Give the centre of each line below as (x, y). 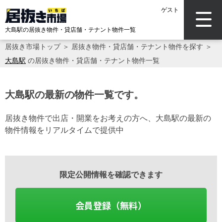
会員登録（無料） (111, 205)
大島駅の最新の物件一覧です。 (74, 94)
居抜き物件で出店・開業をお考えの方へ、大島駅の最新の (108, 118)
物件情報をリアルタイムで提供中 (64, 130)
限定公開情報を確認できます (111, 174)
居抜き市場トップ (33, 46)
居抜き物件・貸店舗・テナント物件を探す (137, 46)
